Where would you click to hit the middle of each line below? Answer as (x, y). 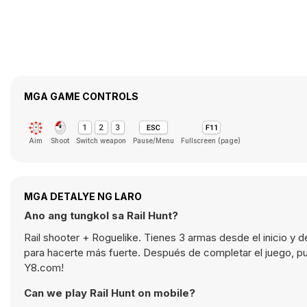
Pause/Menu (153, 140)
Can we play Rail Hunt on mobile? (110, 293)
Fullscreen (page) (211, 140)
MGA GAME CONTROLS (81, 96)
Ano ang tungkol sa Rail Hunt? (101, 216)
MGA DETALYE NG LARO (83, 196)
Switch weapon (101, 140)
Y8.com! (44, 268)
